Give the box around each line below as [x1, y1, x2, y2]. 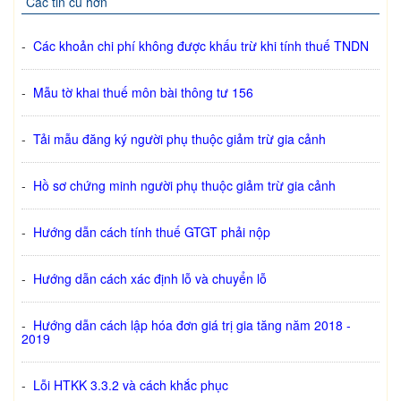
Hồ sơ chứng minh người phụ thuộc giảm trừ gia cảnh [33, 176, 336, 195]
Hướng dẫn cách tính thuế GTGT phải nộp [33, 223, 270, 242]
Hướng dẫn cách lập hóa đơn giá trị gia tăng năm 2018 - [33, 316, 351, 335]
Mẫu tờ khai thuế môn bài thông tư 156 [33, 83, 253, 102]
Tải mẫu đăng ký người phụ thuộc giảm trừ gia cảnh [33, 130, 326, 149]
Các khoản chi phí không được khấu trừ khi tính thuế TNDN [33, 37, 369, 55]
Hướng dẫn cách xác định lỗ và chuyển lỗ [33, 269, 267, 288]
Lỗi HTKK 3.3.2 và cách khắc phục [33, 376, 228, 395]
